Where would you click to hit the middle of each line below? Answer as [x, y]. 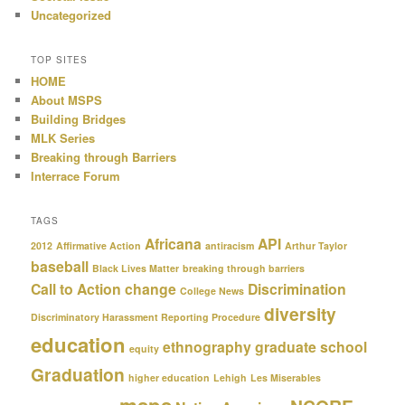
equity [145, 349]
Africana [174, 244]
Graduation [78, 375]
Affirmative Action [99, 246]
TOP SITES [60, 59]
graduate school [311, 347]
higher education [170, 378]
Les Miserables [286, 378]
